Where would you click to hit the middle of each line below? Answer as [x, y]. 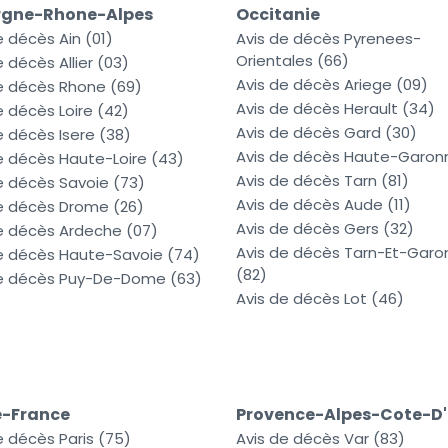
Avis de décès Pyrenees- [328, 39]
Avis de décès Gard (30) [326, 133]
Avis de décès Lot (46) [320, 299]
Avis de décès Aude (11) [323, 205]
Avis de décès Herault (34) [335, 109]
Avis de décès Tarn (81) [322, 181]
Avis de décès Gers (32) [325, 229]
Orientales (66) [292, 61]
